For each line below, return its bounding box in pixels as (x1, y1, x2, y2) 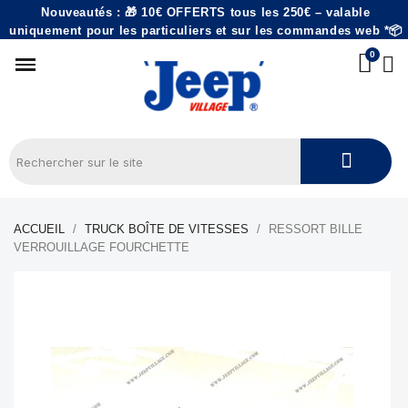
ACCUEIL (14, 222, 65, 236)
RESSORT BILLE (269, 222, 362, 236)
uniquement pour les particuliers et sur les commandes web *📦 (8, 24, 403, 37)
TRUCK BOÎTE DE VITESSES (85, 222, 249, 236)
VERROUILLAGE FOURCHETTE (14, 240, 189, 254)
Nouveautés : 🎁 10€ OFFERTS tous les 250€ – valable (41, 5, 371, 19)
